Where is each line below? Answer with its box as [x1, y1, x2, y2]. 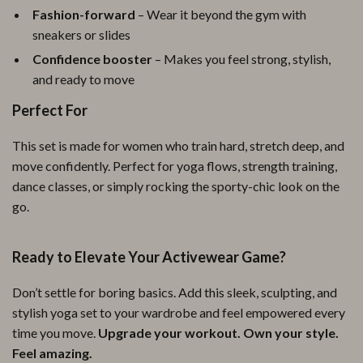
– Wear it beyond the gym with [135, 6, 306, 22]
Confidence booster [32, 51, 152, 66]
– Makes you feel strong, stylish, [152, 51, 331, 66]
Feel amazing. [12, 345, 92, 361]
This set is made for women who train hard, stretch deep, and [12, 138, 344, 153]
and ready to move [32, 71, 135, 87]
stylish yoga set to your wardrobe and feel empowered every [12, 305, 345, 320]
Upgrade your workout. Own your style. [98, 325, 339, 340]
